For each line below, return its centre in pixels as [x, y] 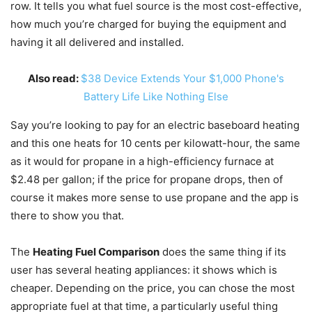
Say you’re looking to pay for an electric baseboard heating [155, 125]
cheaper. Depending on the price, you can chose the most [153, 288]
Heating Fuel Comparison [96, 252]
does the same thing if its [223, 252]
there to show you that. [67, 216]
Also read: [54, 78]
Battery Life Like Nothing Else [156, 96]
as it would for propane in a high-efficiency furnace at [142, 161]
